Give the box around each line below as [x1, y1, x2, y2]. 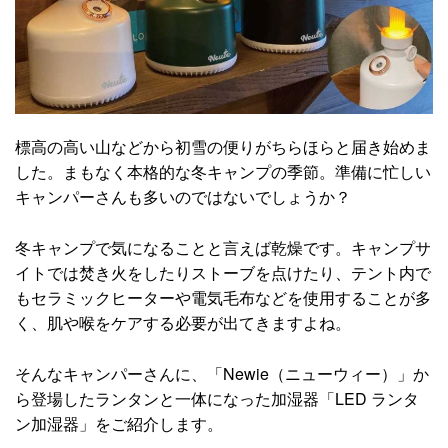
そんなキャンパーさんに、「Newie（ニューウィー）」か [15, 361, 429, 385]
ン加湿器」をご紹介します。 [15, 411, 223, 435]
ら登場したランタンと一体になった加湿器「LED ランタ [15, 386, 419, 410]
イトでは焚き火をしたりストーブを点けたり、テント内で [15, 261, 431, 285]
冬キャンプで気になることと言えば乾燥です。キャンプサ [15, 236, 431, 260]
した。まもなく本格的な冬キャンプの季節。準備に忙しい [15, 160, 431, 184]
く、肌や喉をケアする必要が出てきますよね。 [15, 311, 351, 335]
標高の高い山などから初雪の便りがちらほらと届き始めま [15, 135, 431, 159]
